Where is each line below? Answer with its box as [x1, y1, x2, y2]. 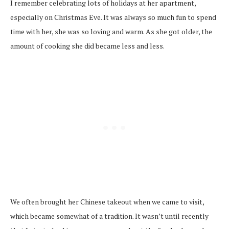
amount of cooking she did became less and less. [10, 40, 165, 51]
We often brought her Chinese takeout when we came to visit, [10, 196, 204, 207]
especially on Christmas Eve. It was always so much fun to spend [10, 12, 216, 22]
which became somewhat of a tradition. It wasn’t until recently [10, 211, 209, 221]
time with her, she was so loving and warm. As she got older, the [10, 26, 212, 36]
